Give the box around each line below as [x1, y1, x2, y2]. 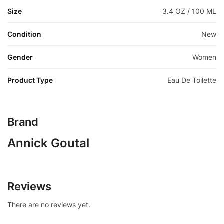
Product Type [7, 75, 53, 84]
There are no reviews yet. [7, 200, 90, 209]
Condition [7, 29, 41, 38]
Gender [7, 52, 33, 61]
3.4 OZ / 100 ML [162, 6, 216, 15]
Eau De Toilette [167, 75, 216, 84]
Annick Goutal [7, 135, 89, 150]
